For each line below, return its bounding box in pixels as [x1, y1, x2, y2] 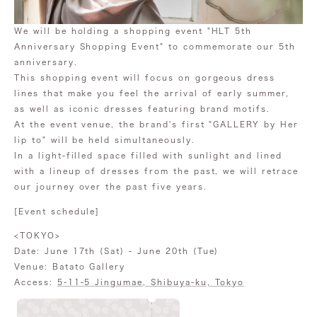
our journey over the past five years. [14, 183, 207, 191]
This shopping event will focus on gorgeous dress [14, 74, 276, 82]
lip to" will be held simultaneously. [14, 136, 195, 144]
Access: [14, 277, 57, 286]
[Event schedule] [14, 207, 100, 215]
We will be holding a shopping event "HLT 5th [14, 27, 253, 35]
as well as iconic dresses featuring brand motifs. [14, 105, 271, 113]
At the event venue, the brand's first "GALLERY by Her [14, 120, 299, 129]
